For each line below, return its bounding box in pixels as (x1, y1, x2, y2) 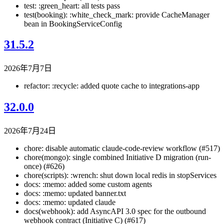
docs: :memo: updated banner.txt (24, 189, 126, 198)
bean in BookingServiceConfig (24, 19, 122, 28)
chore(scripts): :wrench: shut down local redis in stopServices (24, 171, 216, 180)
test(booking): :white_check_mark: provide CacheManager (24, 10, 209, 19)
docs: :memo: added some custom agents (24, 180, 152, 189)
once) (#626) (24, 162, 64, 171)
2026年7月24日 (4, 126, 56, 135)
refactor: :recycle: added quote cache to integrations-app (24, 81, 199, 90)
